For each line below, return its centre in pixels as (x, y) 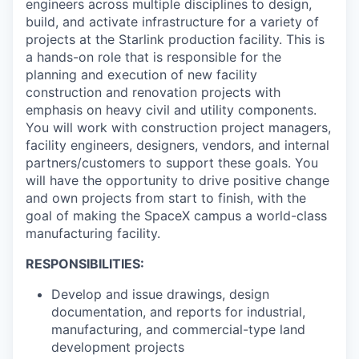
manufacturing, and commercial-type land (178, 330)
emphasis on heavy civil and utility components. (171, 110)
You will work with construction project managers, (178, 128)
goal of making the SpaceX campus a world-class (176, 216)
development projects (118, 347)
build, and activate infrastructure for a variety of (172, 22)
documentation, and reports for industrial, (178, 312)
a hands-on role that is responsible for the (153, 57)
